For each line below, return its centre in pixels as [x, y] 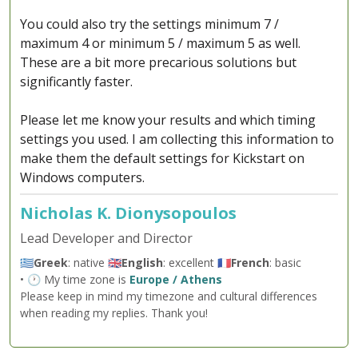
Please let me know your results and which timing [168, 120]
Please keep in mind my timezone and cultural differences [169, 296]
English [142, 263]
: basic [285, 263]
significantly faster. [76, 82]
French [250, 263]
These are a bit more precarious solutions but [158, 63]
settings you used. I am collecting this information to [177, 139]
